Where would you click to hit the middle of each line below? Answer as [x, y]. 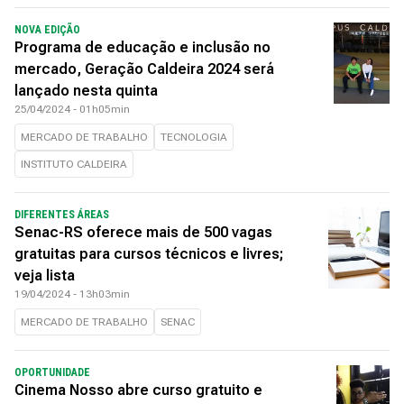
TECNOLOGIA [194, 137]
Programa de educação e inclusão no [142, 47]
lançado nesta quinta [86, 91]
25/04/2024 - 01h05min [72, 109]
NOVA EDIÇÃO [47, 30]
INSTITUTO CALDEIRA [74, 164]
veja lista [45, 275]
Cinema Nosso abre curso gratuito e [138, 390]
